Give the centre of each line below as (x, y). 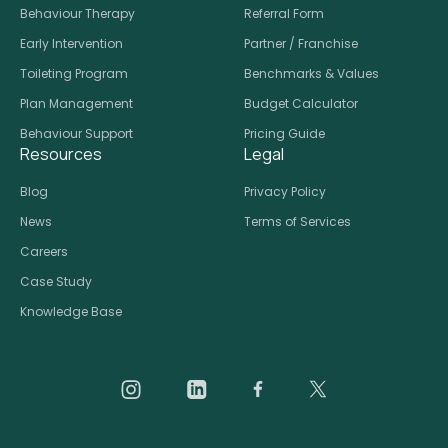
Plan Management (76, 103)
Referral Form (284, 13)
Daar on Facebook (326, 387)
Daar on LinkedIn (252, 387)
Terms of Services (297, 221)
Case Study (56, 281)
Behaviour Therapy (77, 13)
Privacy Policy (285, 191)
